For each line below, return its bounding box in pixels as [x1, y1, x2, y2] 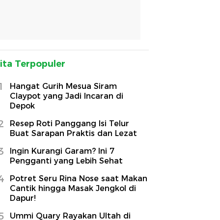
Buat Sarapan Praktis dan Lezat [10, 129, 137, 138]
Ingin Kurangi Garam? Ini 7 [10, 146, 114, 156]
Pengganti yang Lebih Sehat [10, 156, 123, 166]
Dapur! [10, 193, 36, 203]
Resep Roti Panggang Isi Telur [10, 119, 129, 129]
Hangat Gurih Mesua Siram [10, 82, 117, 91]
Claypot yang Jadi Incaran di [10, 91, 123, 101]
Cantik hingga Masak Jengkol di [10, 184, 136, 193]
